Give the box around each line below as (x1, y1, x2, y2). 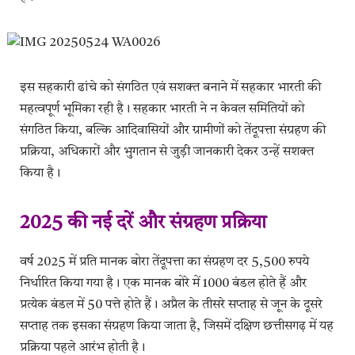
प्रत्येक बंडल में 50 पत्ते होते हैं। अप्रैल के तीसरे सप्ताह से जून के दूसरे (20, 298, 323, 311)
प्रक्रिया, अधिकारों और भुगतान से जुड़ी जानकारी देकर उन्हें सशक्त (20, 145, 314, 158)
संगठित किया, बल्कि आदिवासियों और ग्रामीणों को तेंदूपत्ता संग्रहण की (20, 124, 326, 137)
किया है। (20, 166, 60, 180)
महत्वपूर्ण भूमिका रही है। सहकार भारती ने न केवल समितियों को (20, 102, 304, 116)
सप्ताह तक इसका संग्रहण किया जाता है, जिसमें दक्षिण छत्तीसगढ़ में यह (20, 319, 334, 333)
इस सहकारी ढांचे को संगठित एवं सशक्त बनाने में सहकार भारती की (20, 81, 321, 94)
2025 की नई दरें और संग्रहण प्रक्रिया (20, 214, 266, 234)
